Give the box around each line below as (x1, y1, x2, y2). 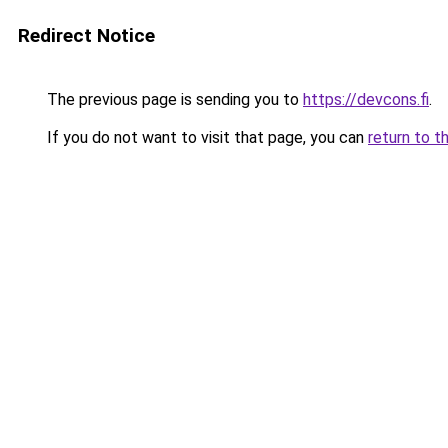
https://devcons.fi (303, 90, 429, 109)
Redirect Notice (18, 24, 155, 47)
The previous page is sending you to (43, 90, 303, 109)
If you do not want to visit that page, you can (43, 128, 368, 147)
